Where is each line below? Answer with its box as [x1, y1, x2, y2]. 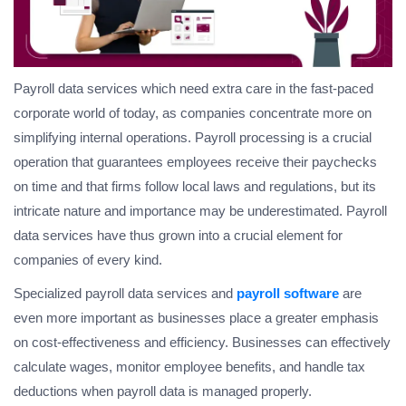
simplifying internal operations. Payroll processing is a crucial [14, 130, 372, 146]
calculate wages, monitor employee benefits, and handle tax [14, 359, 365, 375]
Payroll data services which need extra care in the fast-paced [14, 81, 373, 97]
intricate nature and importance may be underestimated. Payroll [14, 203, 387, 219]
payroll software [237, 285, 339, 302]
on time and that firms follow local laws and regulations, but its [14, 179, 376, 195]
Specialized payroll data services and [14, 285, 237, 302]
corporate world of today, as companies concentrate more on [14, 105, 372, 121]
